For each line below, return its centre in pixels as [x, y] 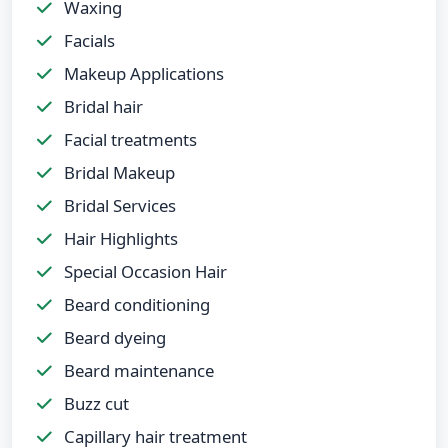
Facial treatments [128, 139]
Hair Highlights [119, 238]
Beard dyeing [113, 337]
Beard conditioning [135, 304]
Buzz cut [94, 403]
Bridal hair [101, 106]
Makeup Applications [142, 73]
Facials [87, 40]
